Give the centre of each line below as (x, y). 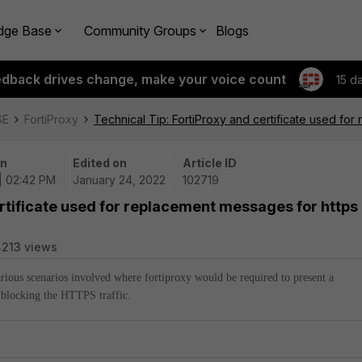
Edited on (100, 163)
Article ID (210, 163)
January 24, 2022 (119, 180)
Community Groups (140, 30)
